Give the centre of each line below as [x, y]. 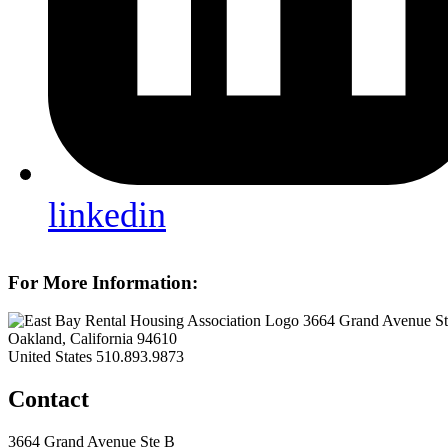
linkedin [107, 214]
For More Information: [103, 282]
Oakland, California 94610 [92, 339]
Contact [48, 399]
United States [50, 357]
